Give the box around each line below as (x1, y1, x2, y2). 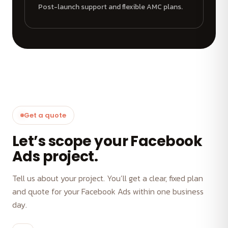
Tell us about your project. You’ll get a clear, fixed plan (12, 172, 203, 185)
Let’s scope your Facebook (12, 131, 203, 152)
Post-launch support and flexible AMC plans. (38, 2, 183, 13)
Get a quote (24, 110, 66, 121)
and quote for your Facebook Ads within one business (12, 185, 204, 198)
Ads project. (12, 147, 98, 167)
